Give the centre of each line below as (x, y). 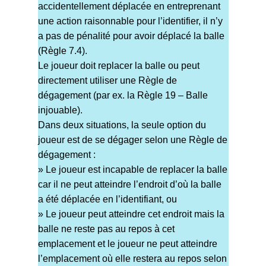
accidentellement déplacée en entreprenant (129, 7)
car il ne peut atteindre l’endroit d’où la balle (129, 185)
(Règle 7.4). (62, 51)
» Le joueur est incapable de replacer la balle (132, 170)
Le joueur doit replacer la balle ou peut (118, 66)
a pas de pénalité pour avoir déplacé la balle (131, 36)
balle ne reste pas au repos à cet (106, 229)
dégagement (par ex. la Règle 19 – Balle (123, 96)
